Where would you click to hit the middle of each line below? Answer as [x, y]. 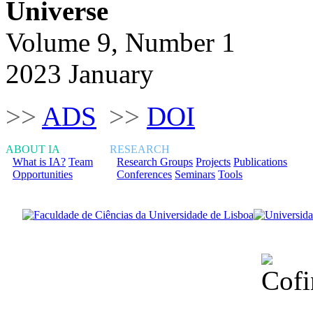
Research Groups [155, 161]
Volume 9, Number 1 [121, 42]
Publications [261, 161]
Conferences [145, 174]
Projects [213, 161]
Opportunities [43, 174]
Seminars [195, 174]
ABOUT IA [33, 149]
